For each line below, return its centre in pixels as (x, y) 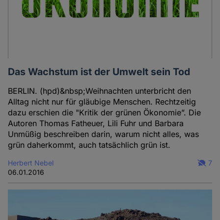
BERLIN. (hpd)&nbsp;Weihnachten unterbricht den (100, 91)
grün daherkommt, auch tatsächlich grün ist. (89, 145)
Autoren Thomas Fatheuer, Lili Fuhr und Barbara (96, 123)
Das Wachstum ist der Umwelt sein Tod (99, 71)
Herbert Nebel (31, 163)
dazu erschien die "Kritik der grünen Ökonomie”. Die (105, 112)
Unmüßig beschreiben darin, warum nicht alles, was (104, 134)
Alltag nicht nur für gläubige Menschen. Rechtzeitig (102, 101)
